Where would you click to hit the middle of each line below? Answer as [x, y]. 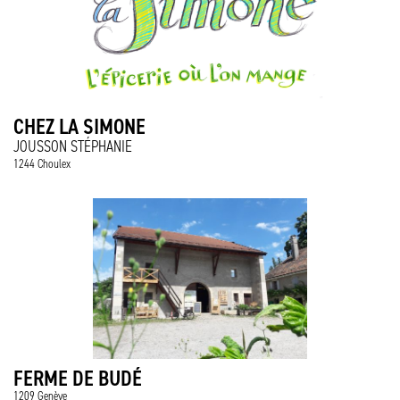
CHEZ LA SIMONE [79, 126]
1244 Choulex [42, 164]
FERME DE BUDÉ [78, 378]
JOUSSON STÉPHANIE [73, 146]
